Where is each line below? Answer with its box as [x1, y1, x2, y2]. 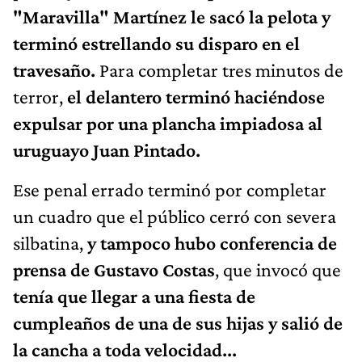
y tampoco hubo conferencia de [83, 231, 337, 254]
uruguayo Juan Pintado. [13, 138, 200, 161]
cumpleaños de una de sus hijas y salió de [13, 311, 343, 334]
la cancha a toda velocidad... [13, 338, 237, 360]
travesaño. [13, 58, 99, 81]
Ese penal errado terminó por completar [13, 178, 326, 200]
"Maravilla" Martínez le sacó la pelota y [13, 5, 330, 27]
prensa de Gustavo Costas [13, 258, 215, 280]
